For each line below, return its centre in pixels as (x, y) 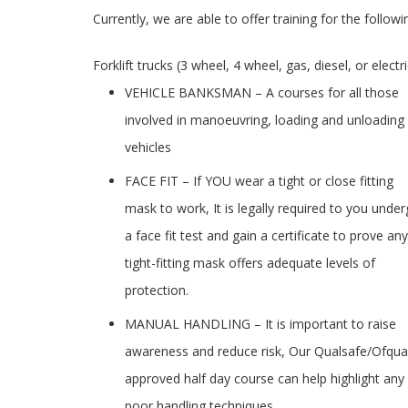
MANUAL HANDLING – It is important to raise (260, 324)
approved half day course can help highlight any (265, 378)
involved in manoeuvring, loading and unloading (265, 120)
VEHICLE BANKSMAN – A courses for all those (262, 92)
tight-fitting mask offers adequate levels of (250, 263)
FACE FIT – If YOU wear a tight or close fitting (259, 181)
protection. (157, 290)
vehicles (148, 147)
